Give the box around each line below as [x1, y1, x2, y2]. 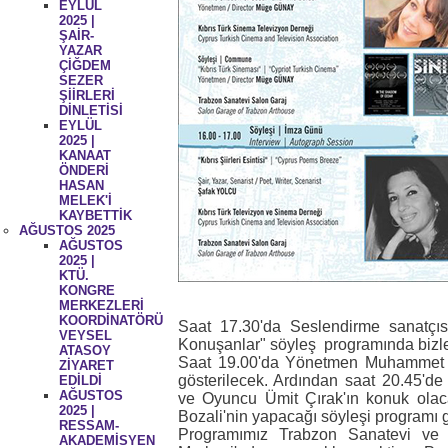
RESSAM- [58, 417, 119, 433]
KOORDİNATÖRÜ [58, 312, 163, 328]
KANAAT [58, 147, 111, 163]
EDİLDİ [58, 372, 102, 388]
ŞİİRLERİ [58, 87, 115, 103]
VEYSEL [58, 327, 112, 343]
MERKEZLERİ [58, 297, 144, 313]
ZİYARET [58, 357, 114, 373]
